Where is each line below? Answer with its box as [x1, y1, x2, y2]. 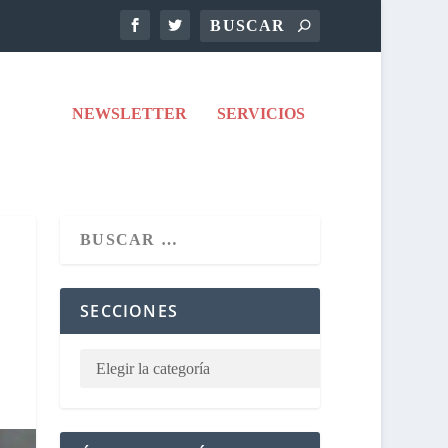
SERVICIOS [217, 104, 306, 122]
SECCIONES [80, 299, 178, 322]
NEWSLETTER [72, 104, 188, 122]
